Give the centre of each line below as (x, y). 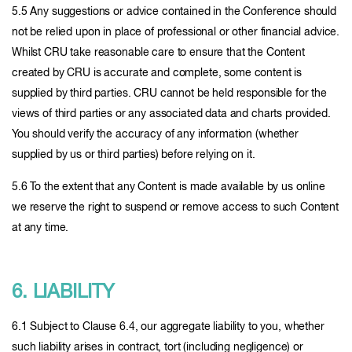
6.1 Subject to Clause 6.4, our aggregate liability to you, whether (168, 327)
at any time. (40, 228)
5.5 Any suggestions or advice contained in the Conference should (174, 12)
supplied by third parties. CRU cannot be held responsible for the (169, 93)
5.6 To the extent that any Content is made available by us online (169, 187)
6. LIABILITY (64, 292)
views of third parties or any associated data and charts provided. (171, 114)
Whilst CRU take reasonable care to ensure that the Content (158, 53)
